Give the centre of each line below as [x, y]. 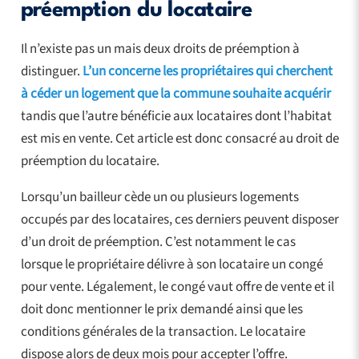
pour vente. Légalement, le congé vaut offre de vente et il [177, 286]
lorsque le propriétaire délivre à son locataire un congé [171, 264]
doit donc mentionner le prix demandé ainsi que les [161, 309]
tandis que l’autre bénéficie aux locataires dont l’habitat [176, 116]
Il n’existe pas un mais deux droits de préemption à [160, 48]
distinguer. [51, 71]
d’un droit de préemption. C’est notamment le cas [158, 242]
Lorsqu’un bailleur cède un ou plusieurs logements [159, 197]
